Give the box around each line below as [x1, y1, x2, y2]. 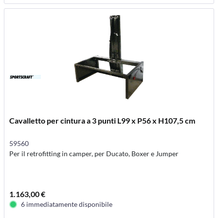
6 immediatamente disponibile [21, 200, 113, 208]
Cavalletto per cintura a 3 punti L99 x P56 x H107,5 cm [9, 115, 196, 125]
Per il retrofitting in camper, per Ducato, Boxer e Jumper [9, 149, 179, 158]
